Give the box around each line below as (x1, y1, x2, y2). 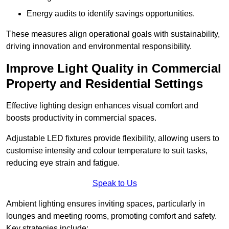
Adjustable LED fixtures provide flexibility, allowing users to (6, 134, 219, 143)
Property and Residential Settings (6, 77, 203, 91)
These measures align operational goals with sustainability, (6, 30, 220, 39)
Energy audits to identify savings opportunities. (27, 9, 195, 18)
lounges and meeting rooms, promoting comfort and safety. (6, 212, 217, 221)
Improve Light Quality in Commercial (6, 61, 221, 76)
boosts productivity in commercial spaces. (6, 113, 156, 123)
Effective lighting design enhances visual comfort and (6, 101, 198, 110)
